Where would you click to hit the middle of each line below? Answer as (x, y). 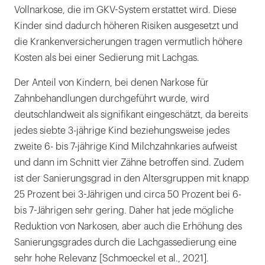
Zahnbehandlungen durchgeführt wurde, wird (112, 98)
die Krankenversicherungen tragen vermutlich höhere (128, 42)
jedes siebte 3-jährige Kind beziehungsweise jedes (122, 130)
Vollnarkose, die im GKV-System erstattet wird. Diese (125, 10)
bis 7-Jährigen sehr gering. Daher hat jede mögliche (124, 210)
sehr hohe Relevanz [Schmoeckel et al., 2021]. (112, 258)
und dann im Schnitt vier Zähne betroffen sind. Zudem (129, 162)
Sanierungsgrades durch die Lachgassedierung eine (125, 242)
